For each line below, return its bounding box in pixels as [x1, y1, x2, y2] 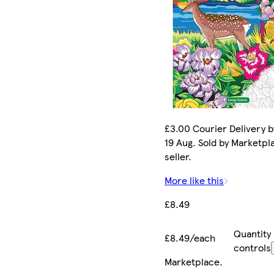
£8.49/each [165, 230, 216, 245]
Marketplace [165, 254, 220, 268]
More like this [165, 172, 224, 187]
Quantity [233, 226, 271, 240]
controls [233, 240, 271, 254]
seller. [165, 149, 192, 163]
